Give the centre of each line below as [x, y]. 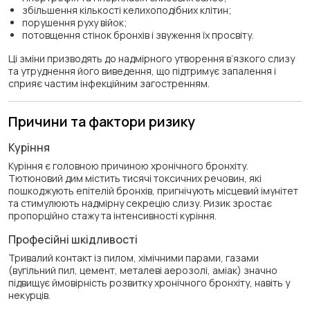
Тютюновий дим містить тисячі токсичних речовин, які [135, 178]
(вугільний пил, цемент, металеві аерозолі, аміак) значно [143, 270]
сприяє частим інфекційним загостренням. [109, 83]
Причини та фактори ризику [102, 121]
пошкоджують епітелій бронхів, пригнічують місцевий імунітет [153, 190]
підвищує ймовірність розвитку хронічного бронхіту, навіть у [149, 282]
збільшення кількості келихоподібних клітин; [127, 10]
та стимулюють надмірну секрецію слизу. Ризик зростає [140, 203]
